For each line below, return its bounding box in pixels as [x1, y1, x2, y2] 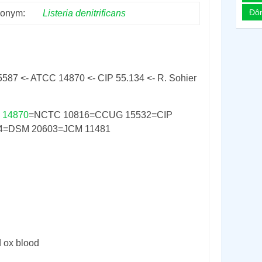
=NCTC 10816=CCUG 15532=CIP [29, 110, 173, 120]
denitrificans [75, 8, 126, 18]
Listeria [43, 8, 73, 18]
